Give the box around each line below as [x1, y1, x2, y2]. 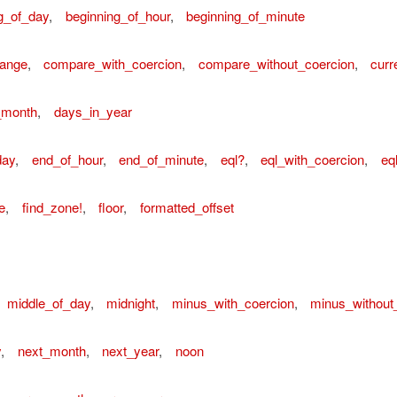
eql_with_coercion [261, 149, 364, 168]
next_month [17, 340, 86, 360]
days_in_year [53, 101, 132, 121]
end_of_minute [119, 149, 204, 168]
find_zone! [21, 197, 82, 216]
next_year [102, 340, 159, 360]
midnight [106, 292, 155, 312]
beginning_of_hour [65, 5, 170, 25]
